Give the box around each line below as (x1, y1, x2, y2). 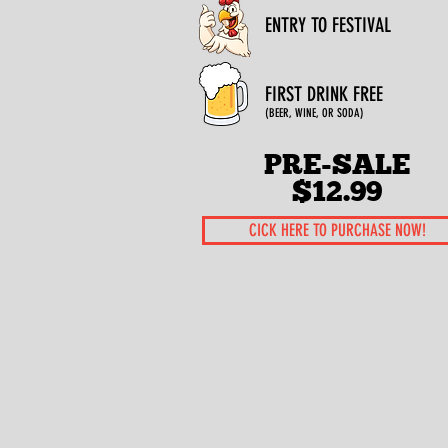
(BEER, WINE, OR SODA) (265, 106, 364, 120)
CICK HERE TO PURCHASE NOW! (248, 220, 426, 240)
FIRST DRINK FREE (265, 82, 383, 106)
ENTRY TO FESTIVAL (265, 13, 391, 37)
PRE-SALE (264, 147, 410, 181)
